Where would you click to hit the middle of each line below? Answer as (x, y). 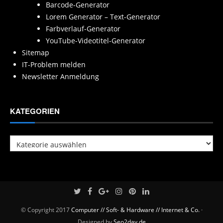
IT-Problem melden (54, 65)
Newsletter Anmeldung (60, 77)
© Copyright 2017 (46, 210)
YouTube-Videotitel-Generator (96, 41)
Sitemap (36, 53)
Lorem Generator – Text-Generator (103, 17)
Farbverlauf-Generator (83, 29)
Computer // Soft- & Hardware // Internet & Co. (135, 210)
